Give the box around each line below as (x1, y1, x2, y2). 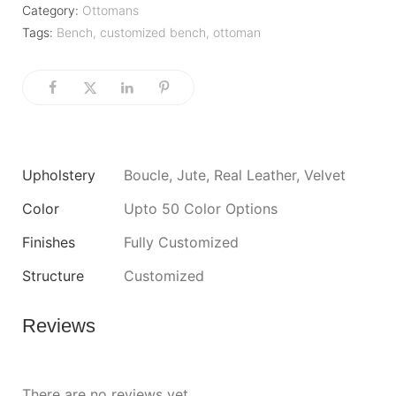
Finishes (22, 232, 75, 251)
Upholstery (22, 165, 95, 184)
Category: (22, 3, 79, 18)
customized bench (100, 25, 206, 40)
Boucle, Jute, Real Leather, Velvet (124, 165, 346, 184)
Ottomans (82, 3, 139, 18)
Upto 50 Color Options (124, 199, 278, 217)
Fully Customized (124, 232, 239, 251)
